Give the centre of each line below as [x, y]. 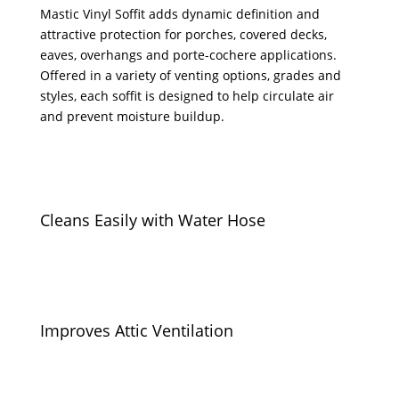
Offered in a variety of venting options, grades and [190, 76]
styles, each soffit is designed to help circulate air [187, 96]
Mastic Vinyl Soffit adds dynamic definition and [179, 14]
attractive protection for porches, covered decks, [183, 35]
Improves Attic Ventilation [136, 331]
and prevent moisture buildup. [132, 117]
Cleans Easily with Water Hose [152, 220]
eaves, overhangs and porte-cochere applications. [188, 55]
